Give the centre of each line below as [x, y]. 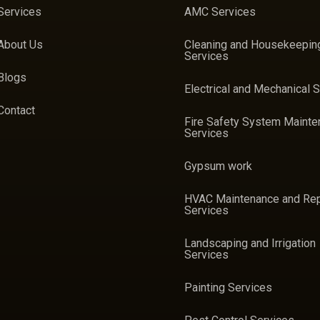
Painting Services [229, 287]
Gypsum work [219, 166]
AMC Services [220, 12]
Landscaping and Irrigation [250, 243]
